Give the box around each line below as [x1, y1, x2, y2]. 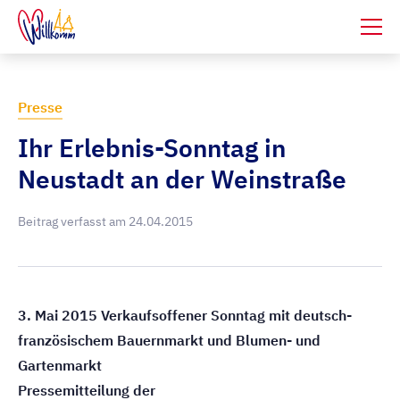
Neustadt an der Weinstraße [18, 162, 346, 196]
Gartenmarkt [18, 356, 102, 374]
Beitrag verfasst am [18, 213, 129, 229]
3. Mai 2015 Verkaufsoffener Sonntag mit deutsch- [18, 306, 352, 324]
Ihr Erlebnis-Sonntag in [18, 131, 286, 164]
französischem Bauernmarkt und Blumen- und [18, 331, 321, 349]
